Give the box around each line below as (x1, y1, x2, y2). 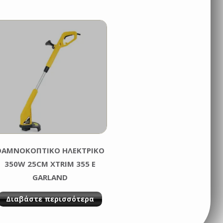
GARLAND (32, 172, 68, 183)
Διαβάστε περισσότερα (5, 194, 94, 204)
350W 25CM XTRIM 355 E (4, 159, 96, 169)
